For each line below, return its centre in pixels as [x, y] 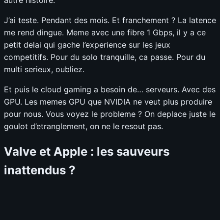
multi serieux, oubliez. [44, 69]
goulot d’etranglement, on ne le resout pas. [83, 126]
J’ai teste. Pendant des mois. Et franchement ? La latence [110, 20]
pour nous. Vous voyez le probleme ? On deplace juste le [110, 114]
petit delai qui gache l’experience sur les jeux [87, 44]
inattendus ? [40, 170]
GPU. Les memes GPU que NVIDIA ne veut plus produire [108, 101]
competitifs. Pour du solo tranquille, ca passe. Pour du [105, 57]
